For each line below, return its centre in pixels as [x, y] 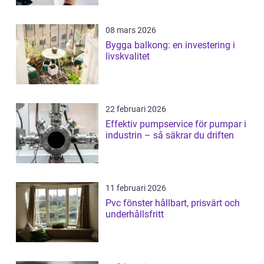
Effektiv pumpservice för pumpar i [176, 124]
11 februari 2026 [136, 188]
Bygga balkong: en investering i [170, 45]
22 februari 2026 [136, 109]
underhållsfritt [135, 214]
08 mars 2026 [131, 30]
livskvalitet [128, 57]
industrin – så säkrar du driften [170, 136]
